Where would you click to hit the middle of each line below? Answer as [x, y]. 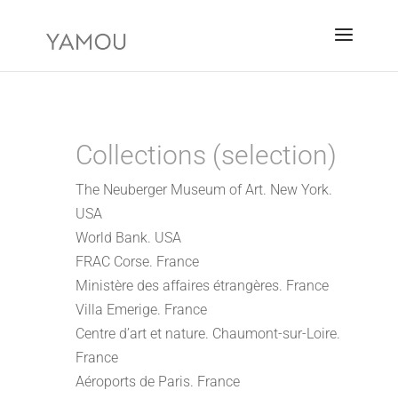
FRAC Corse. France [138, 262]
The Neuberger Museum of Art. [171, 190]
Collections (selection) [207, 155]
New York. [300, 190]
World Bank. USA [129, 238]
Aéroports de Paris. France [158, 382]
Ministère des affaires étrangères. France [203, 286]
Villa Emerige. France [142, 310]
